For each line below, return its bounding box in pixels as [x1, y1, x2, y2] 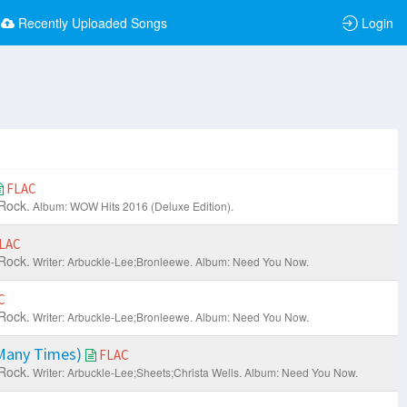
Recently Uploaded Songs [18, 14, 167, 32]
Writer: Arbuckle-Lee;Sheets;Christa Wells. [32, 364, 242, 381]
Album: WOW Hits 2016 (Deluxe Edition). [32, 198, 233, 214]
